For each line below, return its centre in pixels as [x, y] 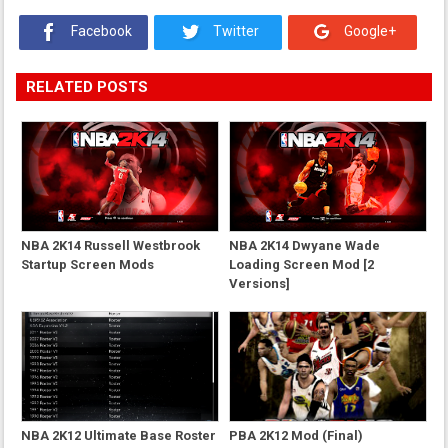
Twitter [234, 31]
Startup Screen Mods [88, 264]
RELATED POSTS [87, 86]
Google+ [369, 31]
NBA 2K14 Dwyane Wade [304, 245]
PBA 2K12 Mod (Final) [296, 435]
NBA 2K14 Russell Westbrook [111, 245]
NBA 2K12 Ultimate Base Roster [119, 435]
